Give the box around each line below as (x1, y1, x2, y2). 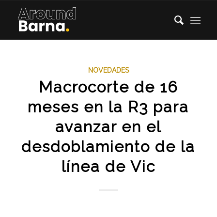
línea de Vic (61, 157, 155, 175)
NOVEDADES (88, 66, 129, 74)
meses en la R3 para (28, 98, 189, 116)
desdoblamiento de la (21, 138, 196, 155)
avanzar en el (55, 118, 162, 136)
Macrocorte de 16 (38, 78, 178, 96)
